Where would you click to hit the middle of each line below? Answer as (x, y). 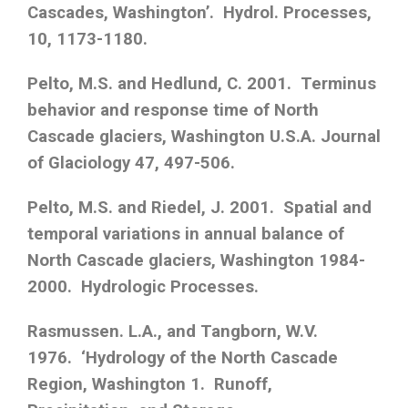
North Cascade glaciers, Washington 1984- (196, 261)
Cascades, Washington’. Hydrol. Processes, (199, 13)
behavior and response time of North (173, 111)
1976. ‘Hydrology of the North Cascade (183, 358)
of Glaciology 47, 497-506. (131, 163)
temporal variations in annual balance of (186, 235)
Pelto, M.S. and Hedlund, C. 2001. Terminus (202, 84)
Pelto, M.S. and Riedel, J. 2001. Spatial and (199, 208)
